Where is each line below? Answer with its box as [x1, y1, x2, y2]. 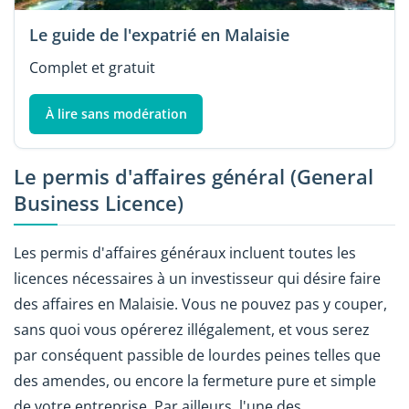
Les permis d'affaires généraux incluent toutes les [14, 243, 356, 264]
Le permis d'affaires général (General [14, 162, 373, 191]
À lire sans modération [45, 105, 187, 123]
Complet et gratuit [29, 58, 155, 79]
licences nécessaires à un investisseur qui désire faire [14, 268, 381, 289]
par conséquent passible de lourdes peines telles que [14, 345, 381, 366]
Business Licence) [14, 188, 184, 217]
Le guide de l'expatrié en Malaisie [29, 24, 289, 47]
